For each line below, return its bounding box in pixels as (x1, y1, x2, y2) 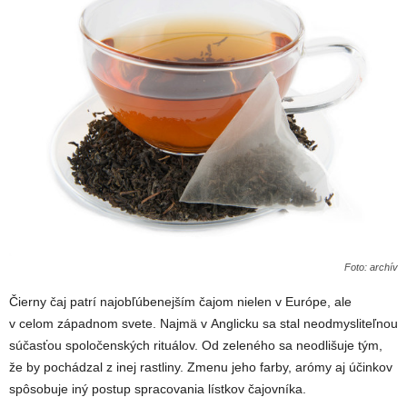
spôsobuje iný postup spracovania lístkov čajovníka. (9, 381, 306, 396)
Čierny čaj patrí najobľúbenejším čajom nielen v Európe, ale (9, 293, 352, 309)
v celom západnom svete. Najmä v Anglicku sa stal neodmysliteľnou (9, 315, 398, 331)
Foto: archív (344, 261, 398, 273)
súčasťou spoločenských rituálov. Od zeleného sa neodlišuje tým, (9, 337, 382, 352)
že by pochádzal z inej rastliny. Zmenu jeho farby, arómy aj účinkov (9, 359, 392, 374)
